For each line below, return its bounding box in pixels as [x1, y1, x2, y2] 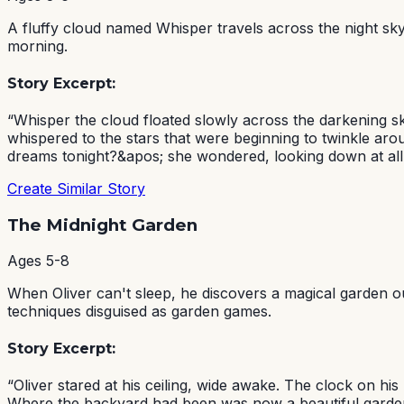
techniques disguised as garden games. [7, 302, 271, 321]
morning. [7, 37, 68, 56]
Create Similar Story [7, 179, 145, 197]
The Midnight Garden [7, 214, 197, 235]
